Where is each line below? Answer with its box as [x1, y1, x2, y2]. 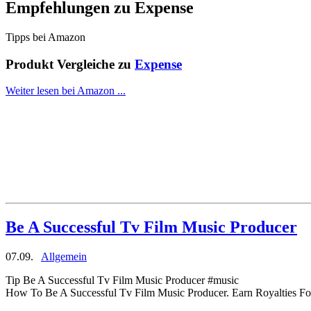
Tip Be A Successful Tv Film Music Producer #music [6, 274, 239, 287]
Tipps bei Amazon [6, 31, 85, 43]
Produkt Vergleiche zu [6, 56, 135, 72]
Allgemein [41, 251, 87, 263]
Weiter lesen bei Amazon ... [6, 85, 126, 97]
